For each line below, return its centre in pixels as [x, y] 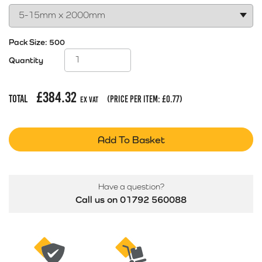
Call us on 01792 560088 [131, 200]
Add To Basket [131, 140]
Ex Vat [89, 99]
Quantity [26, 60]
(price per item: [135, 99]
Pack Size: [29, 42]
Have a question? [131, 187]
